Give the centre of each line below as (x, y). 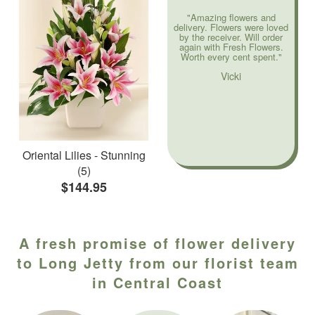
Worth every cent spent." (231, 56)
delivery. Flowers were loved (231, 27)
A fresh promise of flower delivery (157, 243)
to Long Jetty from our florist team (157, 262)
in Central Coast (157, 282)
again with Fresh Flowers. (231, 46)
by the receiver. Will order (231, 37)
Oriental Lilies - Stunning (84, 155)
